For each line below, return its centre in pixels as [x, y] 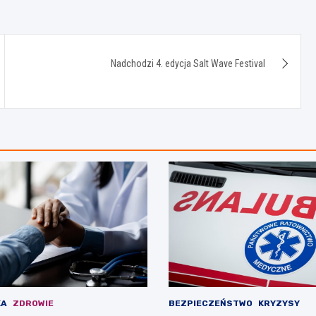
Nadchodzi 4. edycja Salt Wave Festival [188, 63]
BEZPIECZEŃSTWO [211, 304]
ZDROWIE [33, 304]
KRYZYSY [279, 304]
